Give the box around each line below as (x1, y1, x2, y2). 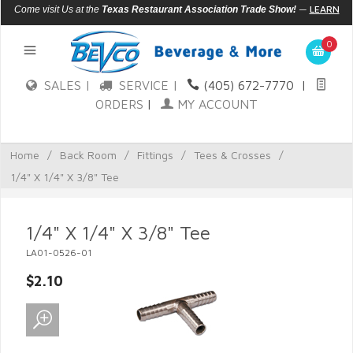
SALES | (44, 78, 95, 92)
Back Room (60, 148, 117, 162)
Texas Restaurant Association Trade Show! (101, 4, 296, 15)
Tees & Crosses (194, 148, 271, 162)
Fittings (137, 148, 173, 162)
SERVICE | (119, 78, 182, 92)
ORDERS (95, 97, 143, 111)
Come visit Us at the (13, 4, 102, 15)
